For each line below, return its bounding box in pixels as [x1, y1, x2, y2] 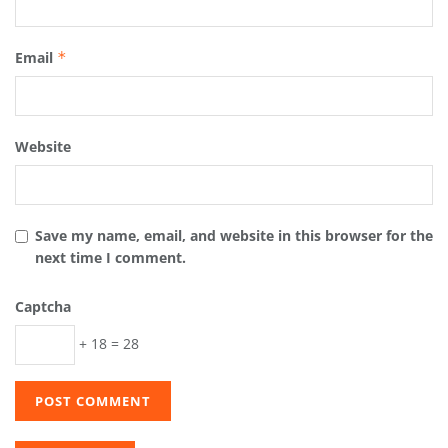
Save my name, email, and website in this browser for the [35, 225, 433, 245]
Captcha [15, 296, 71, 316]
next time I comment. [35, 247, 186, 267]
